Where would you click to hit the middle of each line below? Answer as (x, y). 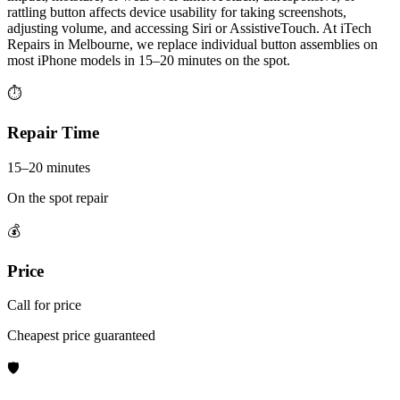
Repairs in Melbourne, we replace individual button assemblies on (192, 44)
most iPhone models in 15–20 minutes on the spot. (149, 60)
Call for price (44, 305)
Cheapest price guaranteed (81, 336)
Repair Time (53, 133)
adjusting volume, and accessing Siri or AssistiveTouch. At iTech (189, 28)
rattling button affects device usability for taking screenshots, (177, 12)
